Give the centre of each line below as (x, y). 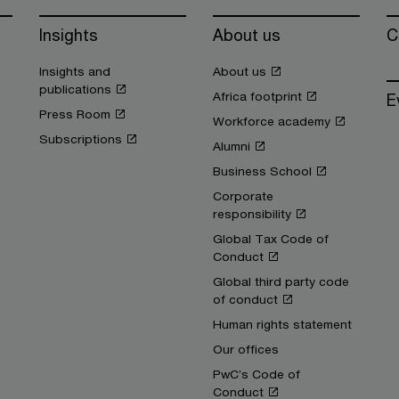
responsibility (252, 214)
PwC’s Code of (256, 374)
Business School (262, 171)
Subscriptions (81, 139)
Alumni (232, 146)
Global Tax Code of (271, 239)
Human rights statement (282, 324)
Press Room (75, 114)
